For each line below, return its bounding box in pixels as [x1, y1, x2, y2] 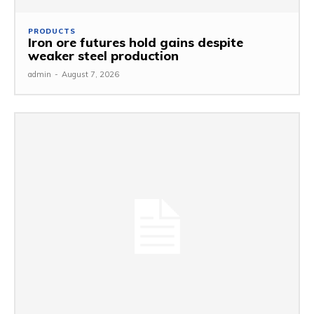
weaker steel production [28, 48, 179, 64]
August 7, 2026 [62, 69, 119, 80]
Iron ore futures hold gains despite [28, 34, 243, 51]
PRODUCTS [28, 27, 76, 36]
